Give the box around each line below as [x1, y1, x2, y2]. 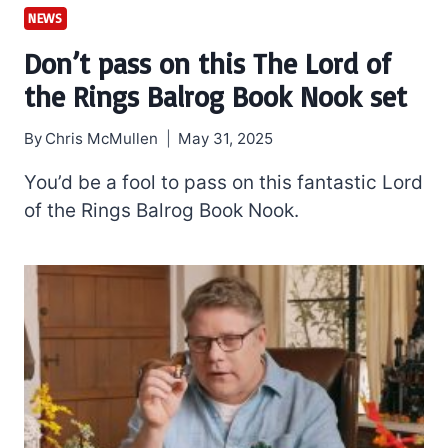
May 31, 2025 [178, 129, 274, 149]
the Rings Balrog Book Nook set [24, 78, 407, 114]
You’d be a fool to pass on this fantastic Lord [24, 171, 423, 195]
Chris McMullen [45, 129, 159, 149]
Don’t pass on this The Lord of [24, 45, 391, 81]
